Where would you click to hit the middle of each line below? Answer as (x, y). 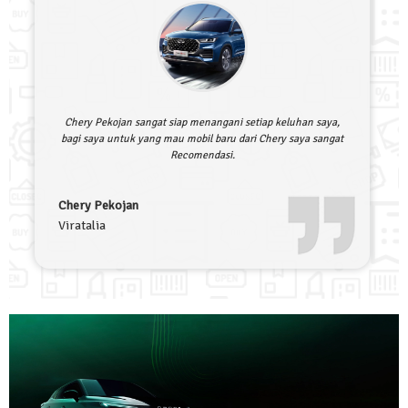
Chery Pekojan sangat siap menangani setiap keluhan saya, (202, 123)
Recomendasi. (202, 156)
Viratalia (82, 226)
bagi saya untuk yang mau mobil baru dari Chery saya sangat (202, 139)
